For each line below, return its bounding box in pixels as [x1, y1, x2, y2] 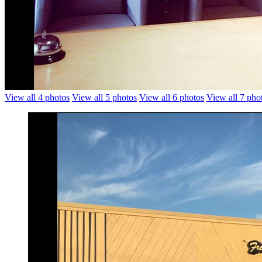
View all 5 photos [72, 92, 137, 102]
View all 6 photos [139, 92, 204, 102]
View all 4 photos [5, 92, 70, 102]
